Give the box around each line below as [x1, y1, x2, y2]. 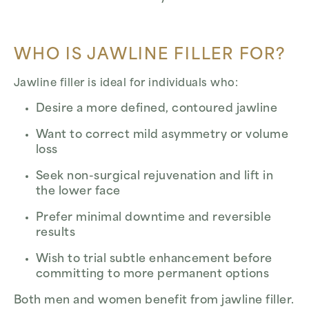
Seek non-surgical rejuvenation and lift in [36, 171, 274, 183]
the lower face [36, 186, 121, 198]
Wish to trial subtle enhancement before [36, 254, 272, 266]
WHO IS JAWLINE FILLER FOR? [14, 47, 286, 63]
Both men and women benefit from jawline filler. [14, 295, 295, 307]
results [36, 228, 76, 239]
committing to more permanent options [36, 269, 270, 281]
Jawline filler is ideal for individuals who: [14, 79, 239, 90]
